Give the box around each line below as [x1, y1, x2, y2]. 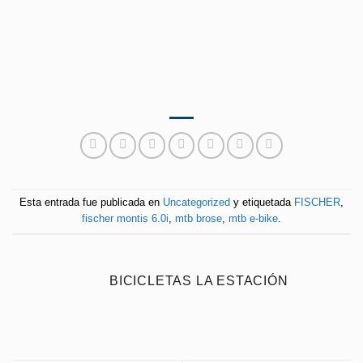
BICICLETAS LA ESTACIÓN [109, 273, 288, 288]
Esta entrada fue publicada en [19, 196, 163, 209]
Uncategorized [163, 196, 230, 209]
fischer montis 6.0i [82, 212, 169, 225]
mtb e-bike [228, 212, 278, 225]
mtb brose [175, 212, 222, 225]
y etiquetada [230, 196, 294, 209]
